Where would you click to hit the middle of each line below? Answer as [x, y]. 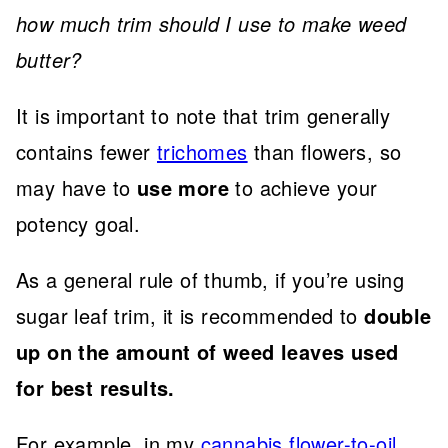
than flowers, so [324, 151]
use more [183, 187]
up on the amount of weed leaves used [207, 351]
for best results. [95, 387]
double [398, 315]
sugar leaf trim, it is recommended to [190, 315]
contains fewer [86, 151]
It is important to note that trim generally [203, 115]
